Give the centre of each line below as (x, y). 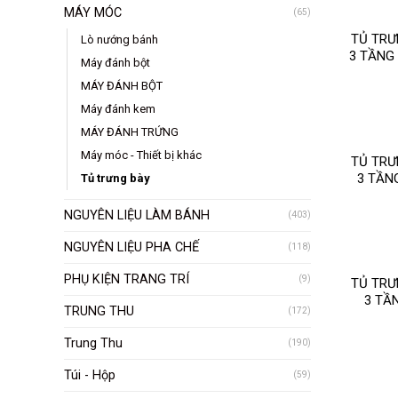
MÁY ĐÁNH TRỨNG (130, 131)
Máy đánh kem (118, 108)
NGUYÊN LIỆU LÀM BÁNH (137, 215)
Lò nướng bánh (119, 39)
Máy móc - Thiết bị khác (141, 155)
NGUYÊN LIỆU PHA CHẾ (131, 247)
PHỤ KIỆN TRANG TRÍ (127, 279)
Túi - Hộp (90, 375)
